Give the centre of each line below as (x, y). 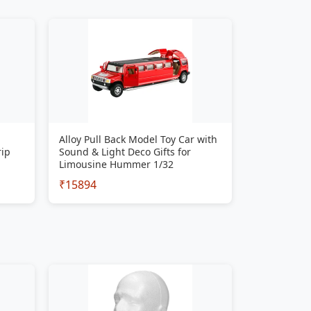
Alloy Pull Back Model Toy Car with (138, 139)
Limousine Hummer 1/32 (116, 164)
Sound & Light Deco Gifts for (125, 152)
